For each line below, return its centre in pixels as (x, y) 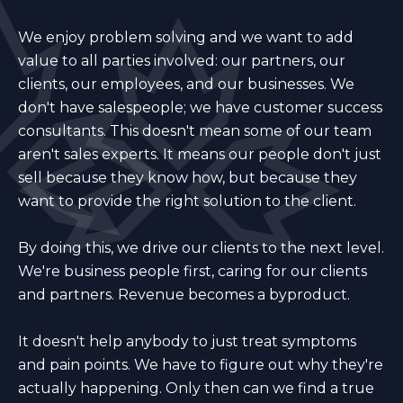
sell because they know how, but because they (188, 177)
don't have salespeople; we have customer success (200, 107)
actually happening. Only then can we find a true (196, 388)
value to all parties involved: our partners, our (182, 60)
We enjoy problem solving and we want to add (186, 37)
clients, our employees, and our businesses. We (186, 84)
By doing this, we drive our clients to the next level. (201, 247)
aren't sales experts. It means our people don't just (200, 154)
